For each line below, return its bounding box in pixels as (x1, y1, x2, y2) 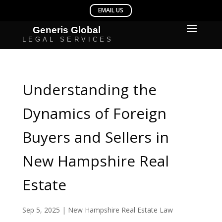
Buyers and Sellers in (22, 127, 169, 147)
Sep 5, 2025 (22, 205, 60, 215)
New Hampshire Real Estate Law (67, 205, 173, 215)
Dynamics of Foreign (22, 103, 166, 123)
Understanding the (22, 79, 157, 100)
